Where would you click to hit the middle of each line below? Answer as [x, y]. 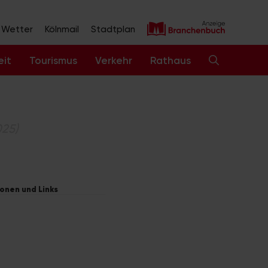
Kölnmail [62, 29]
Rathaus [170, 61]
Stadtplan [113, 29]
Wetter [17, 29]
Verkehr [114, 61]
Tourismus [53, 61]
